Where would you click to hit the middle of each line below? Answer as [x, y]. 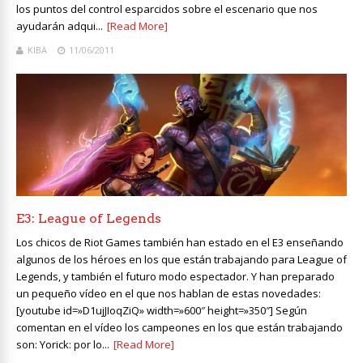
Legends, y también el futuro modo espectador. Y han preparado [175, 277]
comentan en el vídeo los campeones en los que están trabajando [179, 328]
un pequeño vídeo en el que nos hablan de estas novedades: [169, 294]
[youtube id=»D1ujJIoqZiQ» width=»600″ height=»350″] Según [162, 311]
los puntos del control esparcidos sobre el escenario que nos [167, 9]
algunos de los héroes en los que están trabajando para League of [181, 260]
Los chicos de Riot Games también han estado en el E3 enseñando [180, 243]
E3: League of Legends [89, 219]
